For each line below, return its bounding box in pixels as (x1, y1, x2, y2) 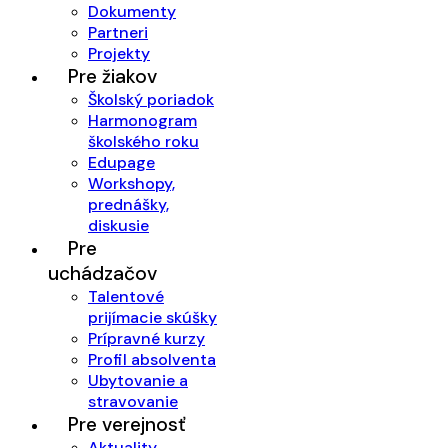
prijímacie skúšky (88, 306, 217, 328)
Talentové (88, 285, 164, 307)
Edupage (88, 151, 155, 173)
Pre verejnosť (68, 411, 186, 437)
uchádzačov (48, 260, 157, 286)
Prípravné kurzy (88, 327, 205, 349)
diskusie (88, 214, 149, 236)
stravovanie (88, 390, 178, 412)
